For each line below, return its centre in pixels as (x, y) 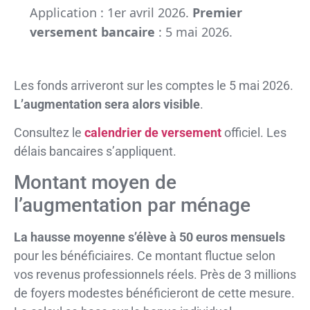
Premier (217, 12)
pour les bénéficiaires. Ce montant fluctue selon (145, 255)
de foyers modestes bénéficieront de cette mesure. (154, 293)
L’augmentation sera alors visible (107, 104)
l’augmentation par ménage (132, 205)
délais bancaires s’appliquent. (95, 152)
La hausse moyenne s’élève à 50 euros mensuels (149, 237)
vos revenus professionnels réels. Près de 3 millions (155, 274)
